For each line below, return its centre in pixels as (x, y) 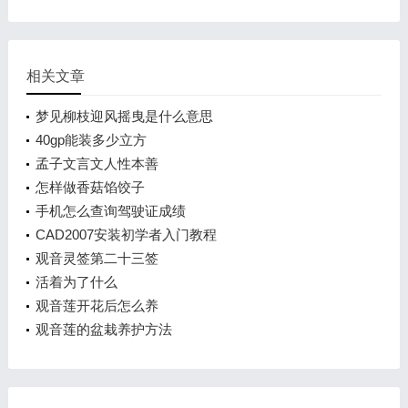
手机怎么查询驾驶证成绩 (110, 211)
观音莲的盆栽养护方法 (103, 329)
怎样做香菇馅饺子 (90, 187)
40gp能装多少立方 (91, 140)
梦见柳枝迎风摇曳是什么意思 (124, 116)
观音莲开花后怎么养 (97, 306)
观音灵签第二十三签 (97, 258)
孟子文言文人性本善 (97, 163)
